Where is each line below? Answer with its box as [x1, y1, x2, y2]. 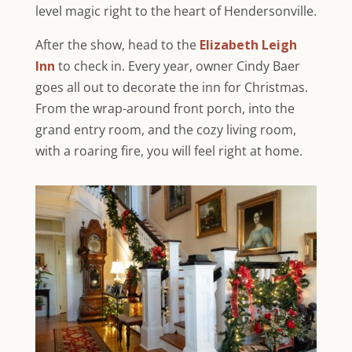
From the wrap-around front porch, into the [35, 99, 295, 117]
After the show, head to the [35, 35, 196, 53]
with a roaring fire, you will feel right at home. [35, 141, 302, 159]
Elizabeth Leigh [196, 35, 297, 53]
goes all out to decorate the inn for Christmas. [35, 78, 308, 96]
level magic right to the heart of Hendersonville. [35, 2, 317, 20]
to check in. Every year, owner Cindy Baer [54, 57, 300, 75]
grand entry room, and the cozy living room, [35, 120, 296, 138]
